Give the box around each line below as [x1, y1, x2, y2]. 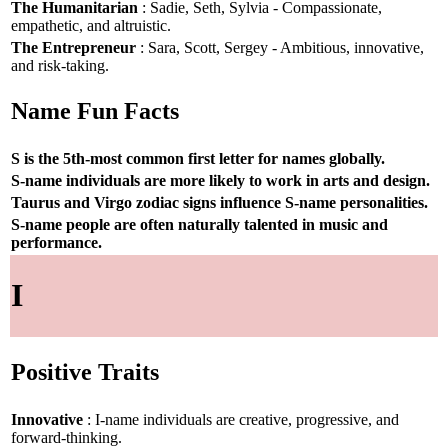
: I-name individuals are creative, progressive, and [83, 410, 399, 428]
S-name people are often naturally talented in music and [11, 215, 388, 233]
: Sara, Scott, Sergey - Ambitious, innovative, [136, 38, 424, 56]
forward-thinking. [11, 428, 122, 446]
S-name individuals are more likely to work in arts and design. [11, 171, 430, 189]
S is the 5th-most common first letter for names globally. [11, 149, 385, 167]
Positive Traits [11, 359, 159, 386]
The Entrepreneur [11, 38, 136, 56]
